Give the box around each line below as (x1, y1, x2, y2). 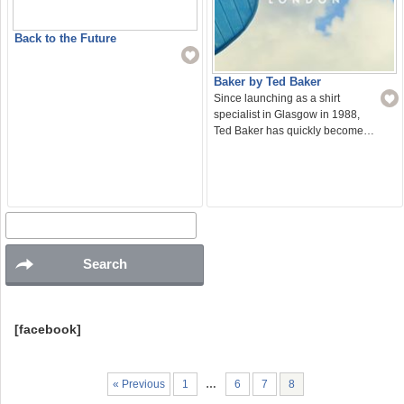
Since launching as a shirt (214, 92, 341, 106)
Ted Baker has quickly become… (214, 124, 375, 138)
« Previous (112, 378, 165, 390)
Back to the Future (14, 31, 116, 45)
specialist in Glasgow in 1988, (214, 108, 361, 122)
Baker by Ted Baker (214, 75, 322, 89)
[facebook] (14, 322, 81, 336)
